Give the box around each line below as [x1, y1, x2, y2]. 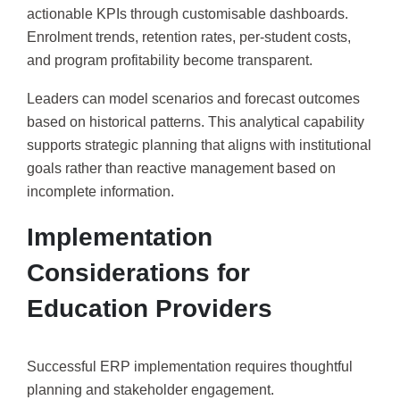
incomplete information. [27, 184, 174, 200]
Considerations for [27, 258, 250, 287]
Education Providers [27, 294, 272, 322]
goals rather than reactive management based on [27, 161, 336, 177]
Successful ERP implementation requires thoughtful [27, 358, 353, 374]
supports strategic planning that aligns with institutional [27, 137, 371, 154]
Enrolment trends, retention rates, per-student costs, [27, 29, 351, 45]
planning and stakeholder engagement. [27, 381, 274, 397]
